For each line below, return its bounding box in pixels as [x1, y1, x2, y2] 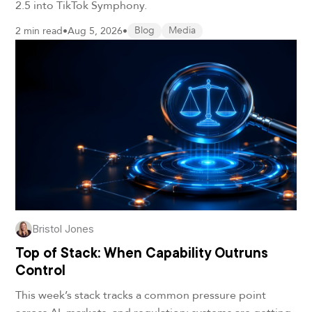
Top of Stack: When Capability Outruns [15, 244, 269, 262]
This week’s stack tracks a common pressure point [15, 286, 267, 304]
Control [15, 262, 66, 279]
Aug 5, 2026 [68, 23, 123, 38]
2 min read [15, 23, 63, 38]
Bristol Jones [32, 222, 95, 236]
